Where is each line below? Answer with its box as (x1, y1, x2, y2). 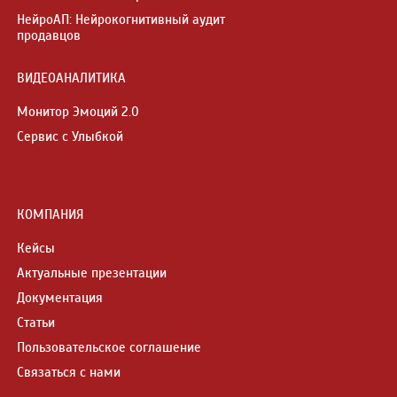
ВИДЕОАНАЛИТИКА (17, 69, 126, 86)
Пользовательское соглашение (17, 339, 201, 355)
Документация (17, 289, 103, 306)
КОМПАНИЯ (17, 206, 84, 222)
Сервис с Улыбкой (17, 128, 123, 144)
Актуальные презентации (17, 264, 167, 281)
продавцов (17, 27, 81, 43)
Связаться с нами (17, 363, 121, 380)
